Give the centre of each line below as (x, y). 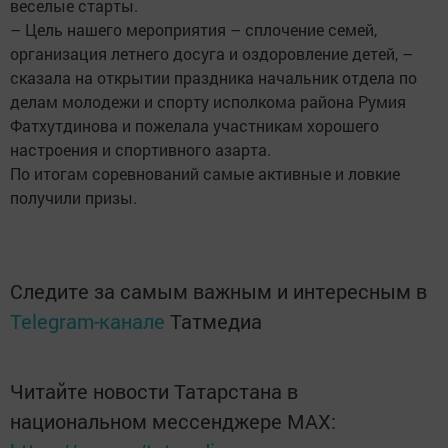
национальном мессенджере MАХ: (173, 421)
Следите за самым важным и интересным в (218, 291)
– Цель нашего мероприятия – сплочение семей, (193, 30)
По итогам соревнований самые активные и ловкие (205, 174)
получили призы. (75, 198)
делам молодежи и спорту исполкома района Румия (208, 102)
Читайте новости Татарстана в (154, 391)
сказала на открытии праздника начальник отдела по (213, 78)
